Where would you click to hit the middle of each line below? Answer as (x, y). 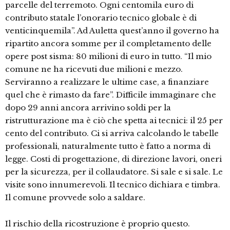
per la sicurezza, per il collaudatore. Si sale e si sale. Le (114, 172)
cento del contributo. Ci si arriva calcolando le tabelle (112, 133)
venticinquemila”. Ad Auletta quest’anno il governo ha (112, 31)
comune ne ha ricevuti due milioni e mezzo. (94, 69)
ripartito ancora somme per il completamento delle (108, 44)
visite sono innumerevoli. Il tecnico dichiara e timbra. (113, 185)
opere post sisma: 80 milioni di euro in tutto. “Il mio (108, 56)
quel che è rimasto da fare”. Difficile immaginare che (111, 95)
